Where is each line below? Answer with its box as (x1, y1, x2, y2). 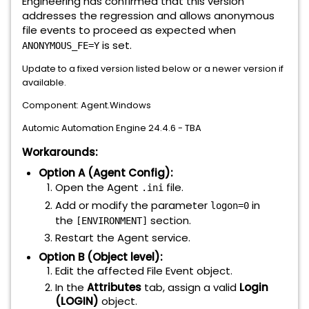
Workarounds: (22, 145, 98, 159)
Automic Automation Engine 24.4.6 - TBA (22, 121, 201, 134)
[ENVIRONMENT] (76, 215, 148, 226)
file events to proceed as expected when (22, 23, 236, 37)
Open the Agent (55, 180, 141, 195)
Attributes (87, 280, 141, 295)
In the (55, 280, 87, 295)
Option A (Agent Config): (39, 166, 173, 180)
